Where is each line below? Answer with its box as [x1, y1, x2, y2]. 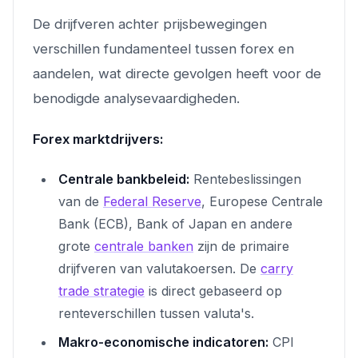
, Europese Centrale [201, 193, 323, 209]
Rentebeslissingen [189, 170, 301, 187]
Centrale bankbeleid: [58, 170, 189, 187]
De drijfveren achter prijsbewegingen [33, 15, 267, 32]
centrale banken [94, 237, 193, 254]
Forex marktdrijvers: [33, 130, 164, 147]
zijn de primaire [193, 237, 289, 254]
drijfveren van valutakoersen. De [58, 260, 261, 276]
